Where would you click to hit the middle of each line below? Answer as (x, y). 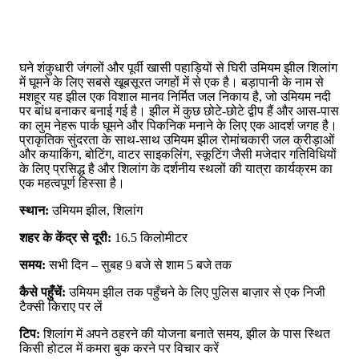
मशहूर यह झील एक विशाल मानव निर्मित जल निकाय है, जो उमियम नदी (175, 97)
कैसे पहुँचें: (42, 292)
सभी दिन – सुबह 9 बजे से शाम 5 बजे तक (139, 265)
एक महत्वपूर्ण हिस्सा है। (72, 184)
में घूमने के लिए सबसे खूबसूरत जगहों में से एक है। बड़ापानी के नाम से (171, 83)
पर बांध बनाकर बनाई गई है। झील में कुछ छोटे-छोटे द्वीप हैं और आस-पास (179, 111)
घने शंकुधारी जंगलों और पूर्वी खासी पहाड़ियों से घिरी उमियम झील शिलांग (178, 68)
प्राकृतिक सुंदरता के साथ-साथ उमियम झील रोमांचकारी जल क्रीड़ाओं (177, 140)
